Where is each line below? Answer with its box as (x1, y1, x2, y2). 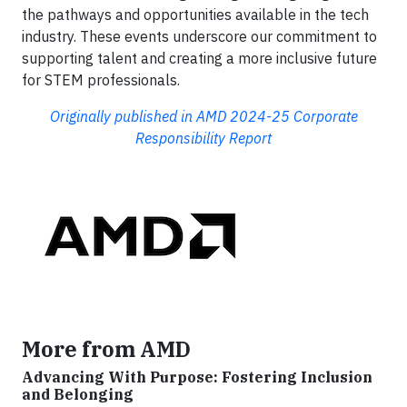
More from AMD (22, 334, 191, 362)
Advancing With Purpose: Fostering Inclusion (22, 367, 372, 386)
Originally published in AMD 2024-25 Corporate (49, 106, 358, 125)
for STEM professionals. (22, 70, 180, 89)
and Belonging (22, 384, 134, 403)
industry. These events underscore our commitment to (22, 26, 377, 45)
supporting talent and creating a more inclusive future (22, 48, 377, 67)
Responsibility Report (135, 128, 272, 147)
